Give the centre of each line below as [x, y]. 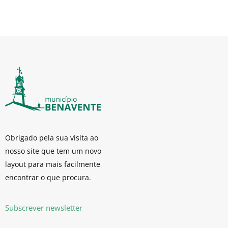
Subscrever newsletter [44, 207]
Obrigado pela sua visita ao [52, 138]
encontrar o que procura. [48, 178]
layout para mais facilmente [53, 164]
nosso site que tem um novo [53, 151]
